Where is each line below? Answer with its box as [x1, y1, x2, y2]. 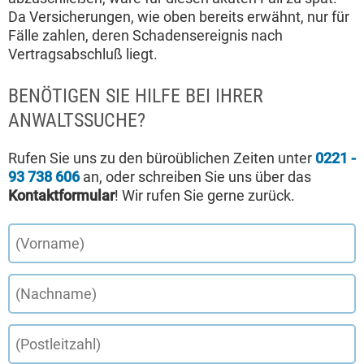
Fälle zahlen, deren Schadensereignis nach [8, 26, 283, 44]
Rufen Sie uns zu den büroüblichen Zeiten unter [8, 149, 315, 167]
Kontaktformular [8, 186, 115, 204]
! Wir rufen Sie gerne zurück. [115, 186, 295, 204]
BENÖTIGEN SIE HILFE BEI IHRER [8, 84, 263, 107]
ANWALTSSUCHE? [8, 108, 145, 132]
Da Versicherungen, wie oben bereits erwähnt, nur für [8, 7, 349, 25]
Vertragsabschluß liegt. [8, 45, 158, 63]
